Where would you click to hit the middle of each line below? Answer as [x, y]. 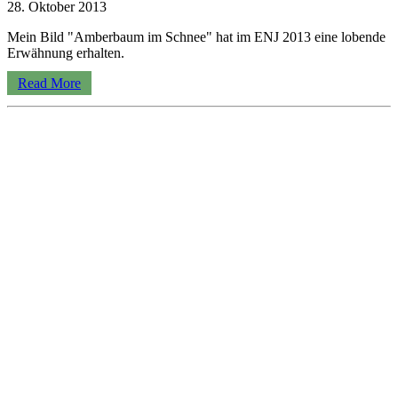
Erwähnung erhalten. [66, 52]
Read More [49, 83]
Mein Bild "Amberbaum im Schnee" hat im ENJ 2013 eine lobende [196, 36]
